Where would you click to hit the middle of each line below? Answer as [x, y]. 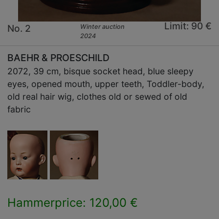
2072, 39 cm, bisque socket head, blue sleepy [100, 71]
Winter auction [103, 27]
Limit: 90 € [188, 26]
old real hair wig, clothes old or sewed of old [97, 97]
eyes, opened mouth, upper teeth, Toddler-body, [106, 84]
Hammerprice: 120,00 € [73, 203]
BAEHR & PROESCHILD [58, 58]
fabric [19, 109]
